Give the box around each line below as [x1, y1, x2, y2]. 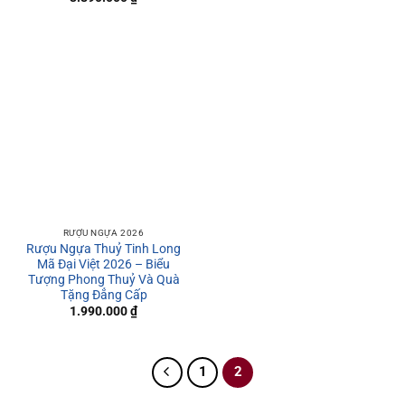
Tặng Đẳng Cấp [60, 287, 147, 303]
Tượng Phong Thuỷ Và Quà [27, 272, 180, 287]
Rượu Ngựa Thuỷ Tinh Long [26, 241, 181, 257]
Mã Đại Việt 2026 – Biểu [37, 257, 170, 272]
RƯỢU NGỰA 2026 [62, 228, 145, 239]
